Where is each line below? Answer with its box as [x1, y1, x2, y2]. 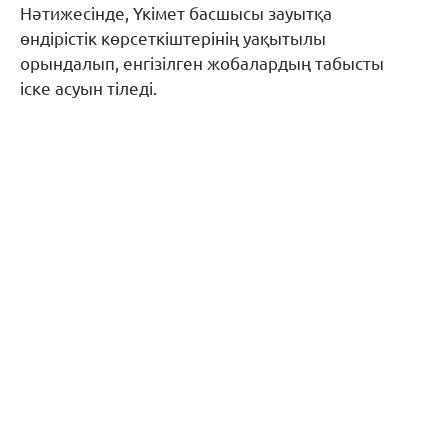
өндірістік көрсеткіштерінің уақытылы [20, 28, 326, 48]
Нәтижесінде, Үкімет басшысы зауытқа [20, 3, 332, 23]
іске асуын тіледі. [20, 78, 157, 98]
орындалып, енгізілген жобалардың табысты [20, 53, 384, 73]
